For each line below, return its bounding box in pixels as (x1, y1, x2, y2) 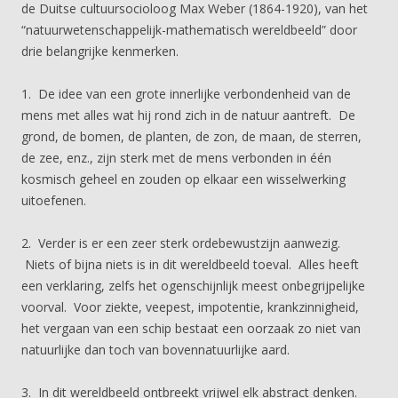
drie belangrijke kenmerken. (21, 43, 179, 60)
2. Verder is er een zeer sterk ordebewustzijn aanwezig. (21, 235, 340, 251)
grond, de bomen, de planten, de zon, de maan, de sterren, (21, 128, 362, 145)
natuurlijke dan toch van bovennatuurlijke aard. (21, 341, 290, 358)
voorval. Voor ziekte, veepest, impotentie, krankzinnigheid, (21, 298, 359, 315)
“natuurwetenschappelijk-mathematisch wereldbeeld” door (21, 21, 357, 38)
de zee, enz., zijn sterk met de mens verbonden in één (21, 149, 331, 166)
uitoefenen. (21, 192, 86, 209)
